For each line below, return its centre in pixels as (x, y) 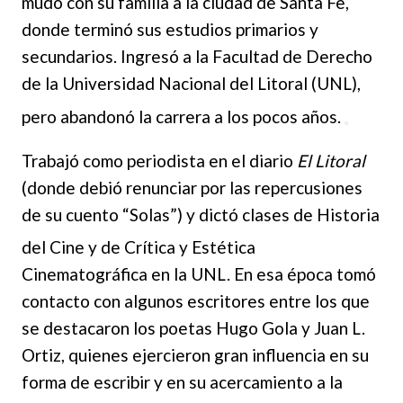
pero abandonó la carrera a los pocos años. (181, 116)
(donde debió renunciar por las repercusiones (192, 187)
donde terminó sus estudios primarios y (170, 30)
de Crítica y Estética (176, 246)
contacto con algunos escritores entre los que (196, 300)
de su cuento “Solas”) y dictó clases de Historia (201, 214)
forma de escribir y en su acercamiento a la (182, 381)
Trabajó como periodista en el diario (159, 160)
